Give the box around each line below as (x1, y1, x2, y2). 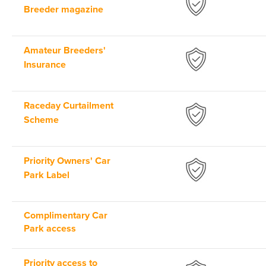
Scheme (24, 114, 59, 126)
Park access (24, 223, 76, 235)
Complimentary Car (24, 210, 107, 222)
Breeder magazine (24, 4, 103, 16)
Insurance (24, 59, 66, 71)
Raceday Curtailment (24, 100, 113, 112)
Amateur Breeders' (24, 45, 106, 57)
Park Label (24, 169, 69, 182)
